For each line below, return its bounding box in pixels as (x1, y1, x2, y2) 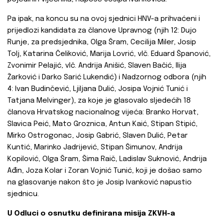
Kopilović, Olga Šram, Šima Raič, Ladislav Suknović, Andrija (7, 155, 207, 163)
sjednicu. (7, 190, 39, 199)
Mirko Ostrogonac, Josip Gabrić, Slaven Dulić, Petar (7, 132, 188, 140)
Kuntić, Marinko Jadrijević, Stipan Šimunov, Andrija (7, 144, 182, 152)
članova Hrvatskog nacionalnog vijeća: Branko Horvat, (7, 109, 199, 117)
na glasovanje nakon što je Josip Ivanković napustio (7, 179, 192, 187)
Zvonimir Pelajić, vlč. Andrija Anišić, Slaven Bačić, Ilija (7, 62, 186, 70)
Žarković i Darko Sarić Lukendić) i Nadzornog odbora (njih (7, 73, 206, 82)
